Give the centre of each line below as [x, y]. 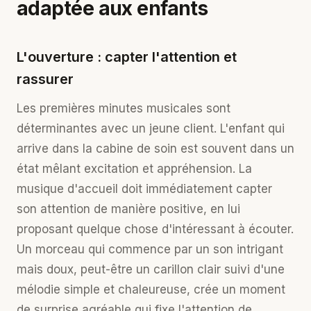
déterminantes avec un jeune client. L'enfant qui [151, 128]
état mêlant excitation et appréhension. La [134, 169]
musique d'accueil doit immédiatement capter [144, 189]
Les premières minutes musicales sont [124, 108]
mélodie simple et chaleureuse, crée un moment [151, 289]
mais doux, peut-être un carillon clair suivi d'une [151, 269]
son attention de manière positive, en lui [128, 209]
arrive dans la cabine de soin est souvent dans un [155, 149]
